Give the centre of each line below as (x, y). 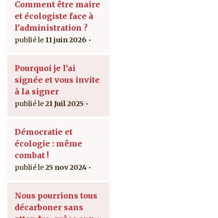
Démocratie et (44, 132)
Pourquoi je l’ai (45, 68)
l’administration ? (51, 27)
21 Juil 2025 (64, 103)
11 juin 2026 (66, 40)
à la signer (37, 91)
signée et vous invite (57, 80)
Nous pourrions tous (56, 195)
